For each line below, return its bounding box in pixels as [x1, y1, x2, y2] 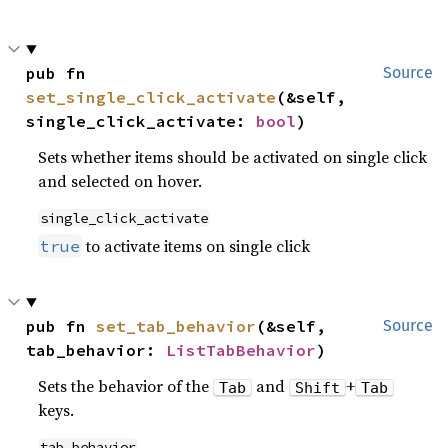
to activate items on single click [82, 234, 311, 257]
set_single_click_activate [26, 86, 277, 107]
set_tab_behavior [96, 315, 257, 336]
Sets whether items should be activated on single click [38, 145, 428, 168]
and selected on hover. [38, 169, 203, 192]
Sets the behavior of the [38, 374, 214, 397]
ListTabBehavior [166, 339, 317, 360]
